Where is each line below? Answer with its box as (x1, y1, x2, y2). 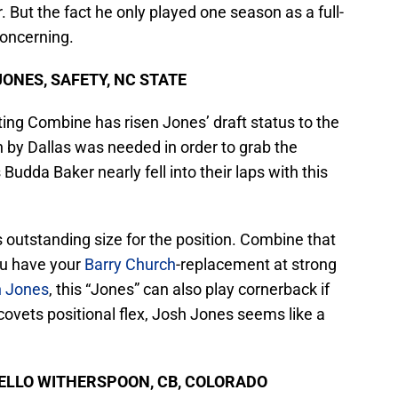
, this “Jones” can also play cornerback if (49, 280, 330, 299)
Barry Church (84, 255, 176, 275)
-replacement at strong (176, 255, 337, 275)
